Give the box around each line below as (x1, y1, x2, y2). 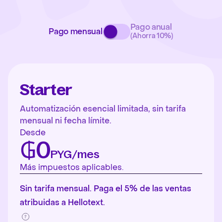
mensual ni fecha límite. (20, 115, 111, 126)
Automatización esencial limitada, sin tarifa (20, 104, 186, 114)
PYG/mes (50, 148, 100, 161)
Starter (20, 82, 72, 98)
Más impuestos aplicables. (20, 162, 123, 172)
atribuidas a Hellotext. (20, 197, 105, 208)
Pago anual (130, 22, 172, 32)
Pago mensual (49, 26, 103, 37)
